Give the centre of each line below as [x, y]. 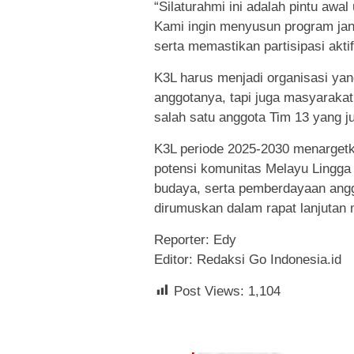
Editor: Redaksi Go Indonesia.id [248, 259]
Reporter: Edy [195, 239]
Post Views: [209, 291]
